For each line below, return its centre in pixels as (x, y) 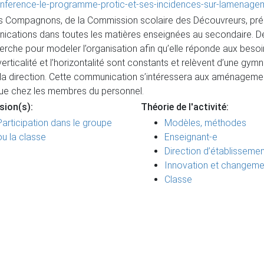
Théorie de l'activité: (185, 107)
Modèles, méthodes (205, 123)
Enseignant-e (191, 137)
